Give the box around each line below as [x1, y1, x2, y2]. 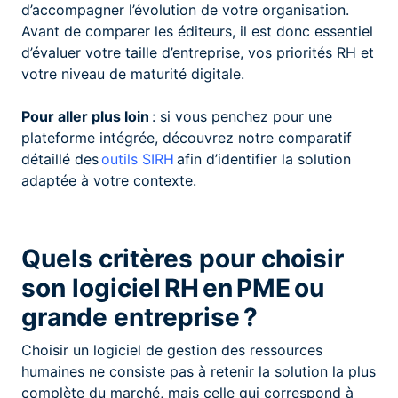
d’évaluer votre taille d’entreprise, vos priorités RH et [21, 43, 374, 61]
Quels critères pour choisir [21, 243, 344, 274]
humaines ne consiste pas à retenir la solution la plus [21, 362, 376, 380]
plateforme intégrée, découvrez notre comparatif [21, 128, 352, 147]
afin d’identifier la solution [174, 149, 351, 168]
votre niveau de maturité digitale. [21, 64, 244, 83]
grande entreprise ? [21, 301, 258, 332]
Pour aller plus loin [21, 107, 149, 125]
